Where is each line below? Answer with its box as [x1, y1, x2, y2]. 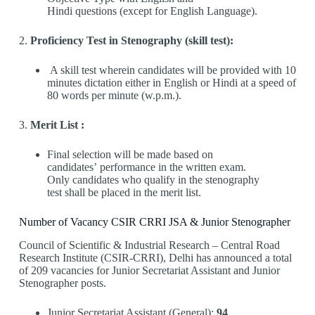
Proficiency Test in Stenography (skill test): [30, 34, 233, 47]
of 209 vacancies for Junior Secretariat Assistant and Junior [18, 264, 280, 276]
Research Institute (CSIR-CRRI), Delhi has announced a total [18, 251, 292, 264]
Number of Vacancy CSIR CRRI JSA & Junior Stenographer [18, 216, 290, 229]
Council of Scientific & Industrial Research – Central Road [18, 238, 280, 251]
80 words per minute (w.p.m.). [46, 89, 181, 102]
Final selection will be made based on [46, 148, 213, 161]
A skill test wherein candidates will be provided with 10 [46, 64, 296, 77]
